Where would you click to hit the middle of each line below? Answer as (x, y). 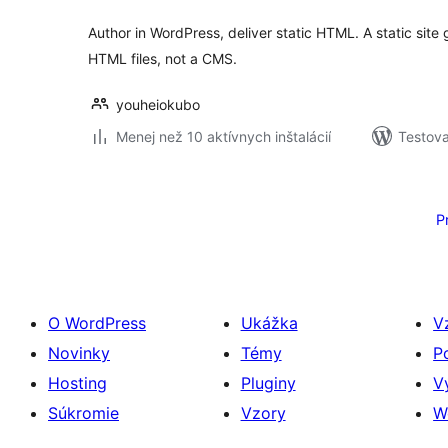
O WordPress (97, 323)
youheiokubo (158, 104)
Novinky (79, 353)
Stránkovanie (164, 188)
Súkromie (83, 413)
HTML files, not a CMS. (162, 58)
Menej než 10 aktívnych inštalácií (223, 136)
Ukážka (269, 323)
